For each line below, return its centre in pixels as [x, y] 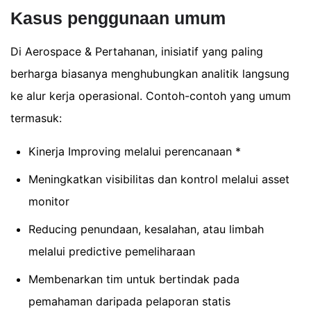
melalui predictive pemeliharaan [111, 251]
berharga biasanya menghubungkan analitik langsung [150, 73]
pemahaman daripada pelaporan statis [129, 301]
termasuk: [36, 118]
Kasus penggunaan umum [118, 18]
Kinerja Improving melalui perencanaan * [134, 151]
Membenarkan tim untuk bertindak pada [134, 279]
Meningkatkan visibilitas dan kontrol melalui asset [159, 179]
